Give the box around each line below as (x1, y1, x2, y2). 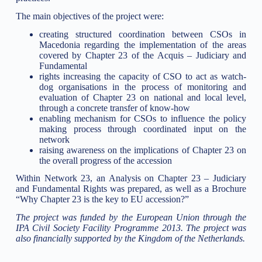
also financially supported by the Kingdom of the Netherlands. (15, 233, 245, 244)
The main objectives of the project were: (15, 11, 164, 21)
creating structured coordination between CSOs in (39, 29, 247, 39)
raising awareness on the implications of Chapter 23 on (39, 144, 247, 155)
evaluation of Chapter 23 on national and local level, (39, 92, 247, 102)
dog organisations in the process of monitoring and (39, 81, 247, 92)
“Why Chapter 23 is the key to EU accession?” (15, 194, 189, 205)
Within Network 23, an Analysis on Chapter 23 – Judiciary (15, 173, 247, 184)
